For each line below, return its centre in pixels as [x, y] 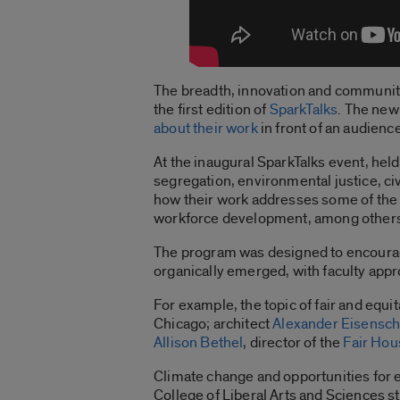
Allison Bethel [199, 343]
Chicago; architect [213, 324]
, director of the [293, 343]
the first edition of [212, 110]
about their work [206, 129]
